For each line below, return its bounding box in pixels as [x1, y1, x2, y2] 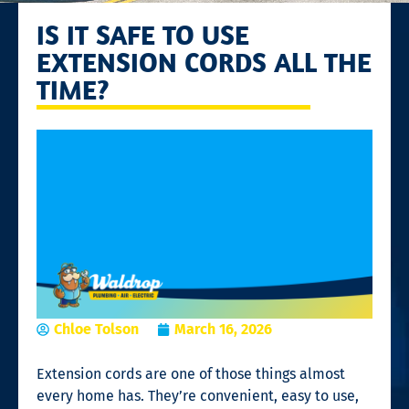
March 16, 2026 [174, 320, 272, 338]
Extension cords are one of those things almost [37, 364, 345, 383]
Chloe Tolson [54, 320, 139, 338]
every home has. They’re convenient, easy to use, [37, 386, 359, 404]
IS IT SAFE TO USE [37, 16, 249, 52]
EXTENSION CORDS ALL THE [37, 44, 372, 79]
